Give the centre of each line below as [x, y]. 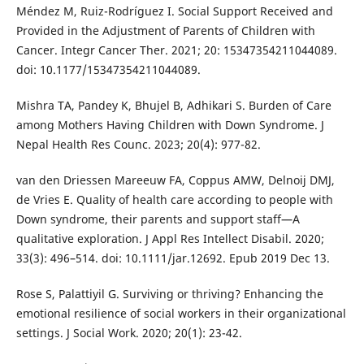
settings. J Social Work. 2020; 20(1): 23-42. [129, 332]
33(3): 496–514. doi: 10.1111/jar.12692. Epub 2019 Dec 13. [173, 258]
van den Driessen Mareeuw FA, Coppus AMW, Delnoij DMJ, [175, 180]
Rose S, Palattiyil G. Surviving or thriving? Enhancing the [169, 293]
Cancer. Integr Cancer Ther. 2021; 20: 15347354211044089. [176, 50]
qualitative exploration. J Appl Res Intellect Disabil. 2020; [170, 238]
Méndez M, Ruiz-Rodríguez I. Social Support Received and [174, 11]
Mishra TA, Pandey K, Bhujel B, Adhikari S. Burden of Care [173, 105]
